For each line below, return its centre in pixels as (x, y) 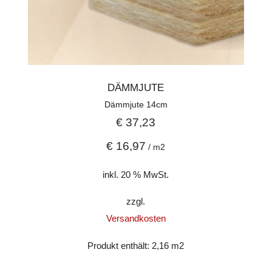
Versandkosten (136, 219)
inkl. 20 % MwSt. (136, 174)
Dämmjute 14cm (136, 104)
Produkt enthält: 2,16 (130, 246)
